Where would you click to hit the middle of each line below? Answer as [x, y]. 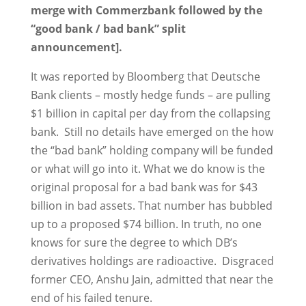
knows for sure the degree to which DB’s [134, 242]
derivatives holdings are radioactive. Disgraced [152, 261]
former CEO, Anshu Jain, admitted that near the [152, 279]
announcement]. [76, 47]
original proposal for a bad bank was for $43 [144, 187]
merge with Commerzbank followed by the [146, 10]
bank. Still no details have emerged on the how [152, 132]
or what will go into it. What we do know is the [148, 169]
